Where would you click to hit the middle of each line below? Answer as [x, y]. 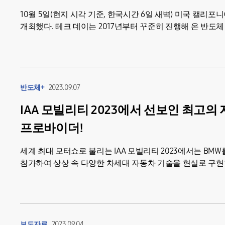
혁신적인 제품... [47, 175]
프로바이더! [52, 128]
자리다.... [36, 38]
